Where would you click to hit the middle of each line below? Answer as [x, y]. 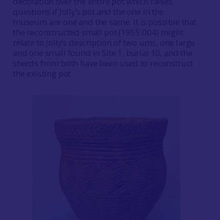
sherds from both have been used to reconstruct [103, 63]
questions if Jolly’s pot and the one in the [88, 12]
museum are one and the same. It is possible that [104, 22]
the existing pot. [43, 73]
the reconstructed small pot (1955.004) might [98, 32]
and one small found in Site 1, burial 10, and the [102, 53]
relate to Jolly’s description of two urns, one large [104, 42]
